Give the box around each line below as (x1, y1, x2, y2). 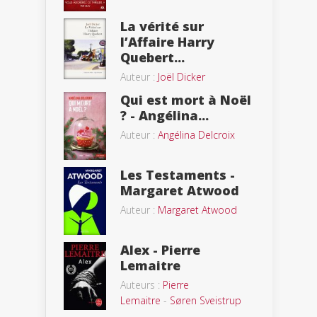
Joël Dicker (158, 69, 205, 83)
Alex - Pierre (120, 241, 200, 258)
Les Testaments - (120, 166, 235, 184)
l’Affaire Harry (120, 33, 214, 50)
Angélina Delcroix (158, 127, 235, 142)
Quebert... (120, 48, 185, 66)
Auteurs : (120, 277, 163, 292)
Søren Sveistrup (170, 293, 241, 307)
